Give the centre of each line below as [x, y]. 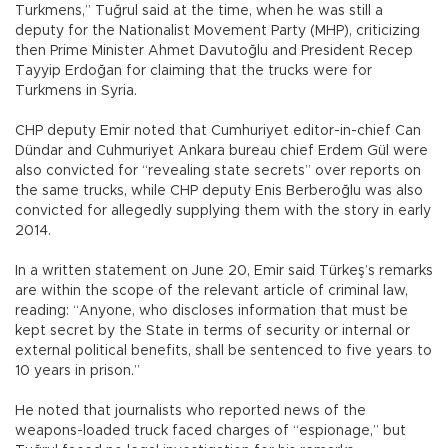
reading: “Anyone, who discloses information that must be [211, 310]
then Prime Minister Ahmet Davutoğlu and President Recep [214, 50]
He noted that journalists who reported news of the [190, 410]
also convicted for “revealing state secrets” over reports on [218, 170]
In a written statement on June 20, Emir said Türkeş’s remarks [224, 270]
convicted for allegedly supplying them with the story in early [223, 210]
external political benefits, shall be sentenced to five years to [223, 350]
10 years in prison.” [79, 370]
